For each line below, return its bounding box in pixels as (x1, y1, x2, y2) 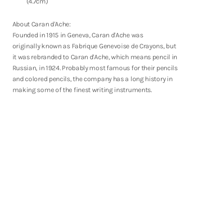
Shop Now (64, 11, 94, 20)
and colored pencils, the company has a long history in (12, 75, 173, 83)
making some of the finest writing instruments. (12, 86, 152, 94)
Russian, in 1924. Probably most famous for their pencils (12, 64, 178, 72)
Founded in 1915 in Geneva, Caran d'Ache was (12, 31, 143, 39)
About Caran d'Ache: (12, 20, 71, 28)
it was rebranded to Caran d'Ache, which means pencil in (12, 53, 178, 61)
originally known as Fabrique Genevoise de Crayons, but (12, 42, 176, 50)
